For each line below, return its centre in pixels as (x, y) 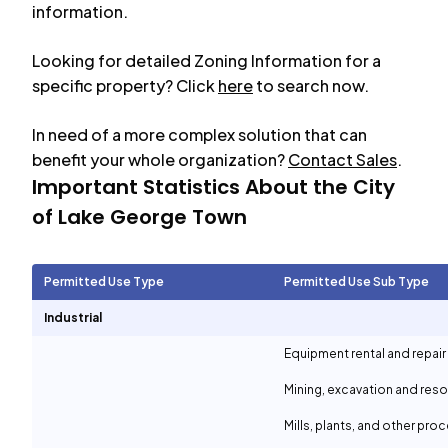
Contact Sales (342, 159)
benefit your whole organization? (158, 159)
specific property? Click (123, 85)
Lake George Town (152, 217)
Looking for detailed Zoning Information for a (206, 60)
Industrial (73, 317)
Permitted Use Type (104, 281)
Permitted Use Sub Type (356, 281)
